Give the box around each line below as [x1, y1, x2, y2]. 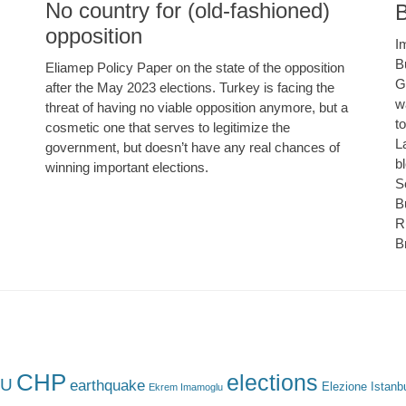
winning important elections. [45, 159, 208, 176]
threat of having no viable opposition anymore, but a [45, 100, 348, 116]
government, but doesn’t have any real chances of [45, 140, 340, 156]
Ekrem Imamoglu [149, 382, 223, 393]
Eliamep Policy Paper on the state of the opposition [45, 60, 344, 76]
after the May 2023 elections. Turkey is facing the [45, 80, 334, 96]
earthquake [70, 377, 145, 395]
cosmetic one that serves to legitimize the [45, 120, 290, 136]
